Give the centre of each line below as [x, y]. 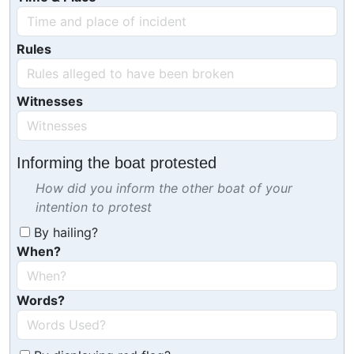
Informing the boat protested [117, 163]
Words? [41, 300]
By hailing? [64, 232]
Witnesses [50, 101]
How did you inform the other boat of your [164, 188]
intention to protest [94, 207]
